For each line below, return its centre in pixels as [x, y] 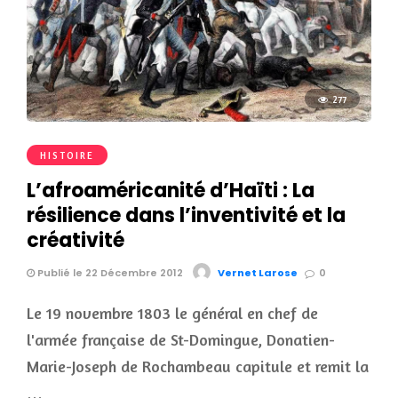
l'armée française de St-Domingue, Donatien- [181, 340]
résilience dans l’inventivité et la [186, 216]
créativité [76, 241]
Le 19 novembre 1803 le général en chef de [172, 313]
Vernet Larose [258, 273]
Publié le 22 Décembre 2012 [109, 273]
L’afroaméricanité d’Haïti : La [171, 191]
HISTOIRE [67, 156]
